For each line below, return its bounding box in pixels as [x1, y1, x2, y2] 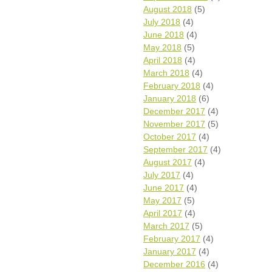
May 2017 [143, 195, 182, 205]
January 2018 [143, 93, 196, 103]
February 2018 [143, 81, 200, 90]
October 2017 [143, 132, 196, 141]
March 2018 [143, 68, 189, 78]
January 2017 [143, 246, 196, 256]
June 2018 [143, 30, 184, 39]
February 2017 [143, 234, 200, 243]
